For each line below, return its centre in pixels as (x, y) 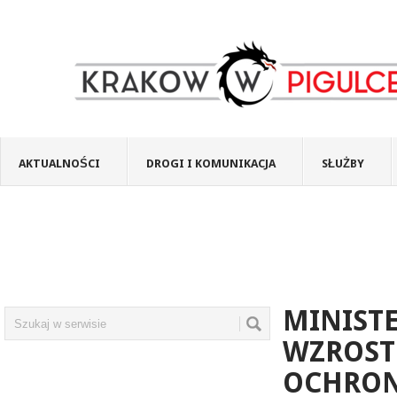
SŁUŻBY (343, 163)
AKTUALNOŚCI (59, 163)
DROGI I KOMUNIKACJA (211, 163)
